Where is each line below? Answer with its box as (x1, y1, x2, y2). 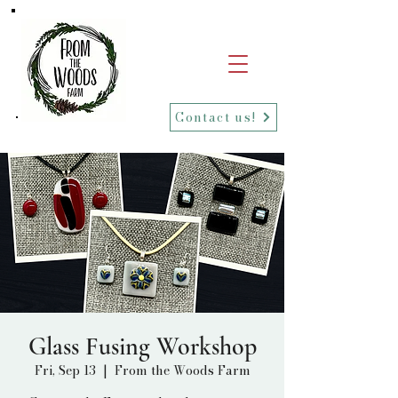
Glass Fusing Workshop (28, 331, 257, 362)
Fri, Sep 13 (34, 361, 96, 380)
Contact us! (175, 107, 258, 127)
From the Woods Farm (114, 361, 251, 380)
